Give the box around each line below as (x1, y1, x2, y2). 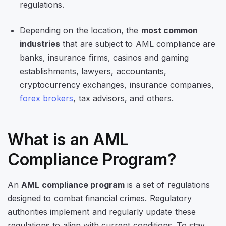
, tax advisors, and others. (73, 93, 176, 104)
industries (20, 39, 60, 49)
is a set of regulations (124, 180, 210, 190)
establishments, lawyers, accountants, (20, 66, 166, 77)
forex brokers (20, 93, 74, 104)
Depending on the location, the (20, 25, 141, 36)
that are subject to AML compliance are (60, 39, 216, 49)
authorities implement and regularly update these (8, 207, 196, 217)
